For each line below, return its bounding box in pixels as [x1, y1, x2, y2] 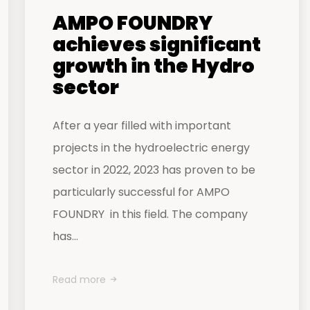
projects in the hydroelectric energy [53, 140, 250, 156]
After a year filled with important [53, 118, 231, 134]
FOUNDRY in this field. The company [53, 206, 248, 222]
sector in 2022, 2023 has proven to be [53, 162, 255, 178]
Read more [53, 273, 106, 286]
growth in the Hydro [53, 53, 255, 80]
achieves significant [53, 31, 261, 58]
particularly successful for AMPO [53, 184, 230, 200]
